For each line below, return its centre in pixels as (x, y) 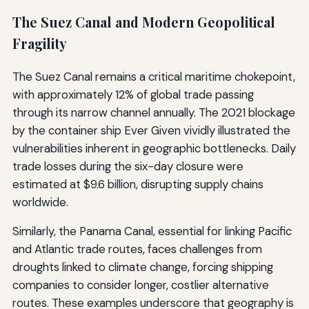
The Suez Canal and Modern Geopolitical (143, 22)
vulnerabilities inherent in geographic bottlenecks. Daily (154, 149)
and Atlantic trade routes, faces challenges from (137, 249)
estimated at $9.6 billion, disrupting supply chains (138, 185)
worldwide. (40, 202)
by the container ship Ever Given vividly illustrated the (151, 131)
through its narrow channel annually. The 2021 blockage (153, 113)
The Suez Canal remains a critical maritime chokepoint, (153, 77)
